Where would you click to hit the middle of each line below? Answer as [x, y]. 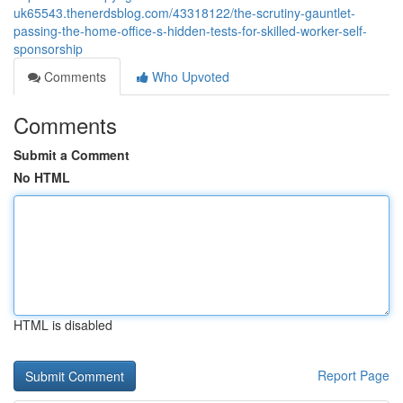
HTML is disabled [63, 325]
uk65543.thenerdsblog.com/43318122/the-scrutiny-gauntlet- [184, 13]
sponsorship [48, 49]
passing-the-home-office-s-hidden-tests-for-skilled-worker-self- [190, 31]
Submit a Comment [72, 155]
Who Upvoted [189, 76]
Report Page [354, 375]
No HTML [42, 177]
